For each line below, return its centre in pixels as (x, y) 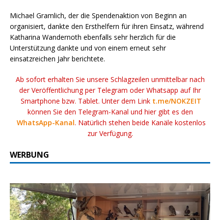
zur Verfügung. (110, 133)
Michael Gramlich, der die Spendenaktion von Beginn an (98, 15)
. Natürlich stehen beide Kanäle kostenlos (140, 122)
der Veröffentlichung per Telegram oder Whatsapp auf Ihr (110, 90)
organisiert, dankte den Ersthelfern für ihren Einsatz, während (107, 26)
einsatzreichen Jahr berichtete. (57, 58)
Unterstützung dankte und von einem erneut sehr (88, 48)
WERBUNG (29, 154)
